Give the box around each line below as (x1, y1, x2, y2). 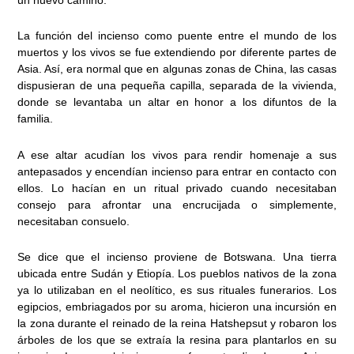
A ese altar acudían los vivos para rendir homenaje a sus (17, 148, 337, 161)
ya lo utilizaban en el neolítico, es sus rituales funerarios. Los (17, 284, 337, 297)
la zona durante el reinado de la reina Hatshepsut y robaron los (17, 317, 337, 330)
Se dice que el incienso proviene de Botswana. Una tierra (17, 250, 337, 264)
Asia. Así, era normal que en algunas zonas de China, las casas (17, 62, 337, 76)
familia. (17, 112, 54, 126)
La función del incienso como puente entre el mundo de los (17, 29, 337, 43)
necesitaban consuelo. (17, 214, 130, 228)
